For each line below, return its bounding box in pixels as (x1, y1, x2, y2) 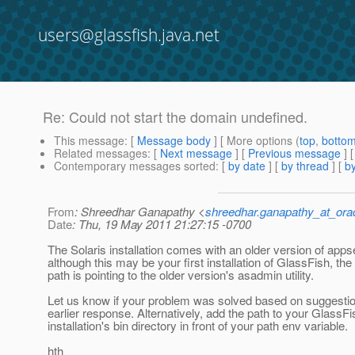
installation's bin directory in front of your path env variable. (48, 317, 348, 334)
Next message (160, 145, 232, 162)
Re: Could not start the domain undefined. (43, 106, 307, 128)
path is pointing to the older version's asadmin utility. (48, 266, 314, 284)
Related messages (54, 145, 147, 162)
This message (54, 132, 124, 149)
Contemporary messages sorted (54, 158, 216, 174)
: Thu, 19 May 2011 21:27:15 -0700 (72, 216, 251, 233)
